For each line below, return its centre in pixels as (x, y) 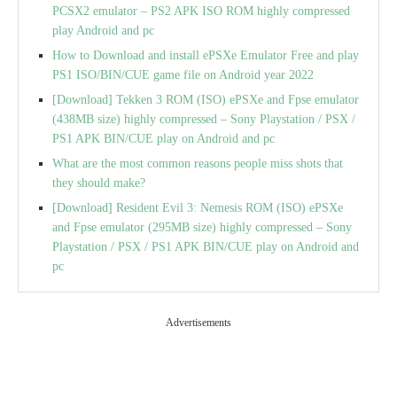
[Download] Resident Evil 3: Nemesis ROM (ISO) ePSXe (198, 207)
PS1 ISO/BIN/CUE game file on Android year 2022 (183, 74)
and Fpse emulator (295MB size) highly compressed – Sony (202, 227)
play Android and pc (103, 30)
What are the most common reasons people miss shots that (198, 163)
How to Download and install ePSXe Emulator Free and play (206, 55)
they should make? (99, 183)
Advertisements (198, 322)
